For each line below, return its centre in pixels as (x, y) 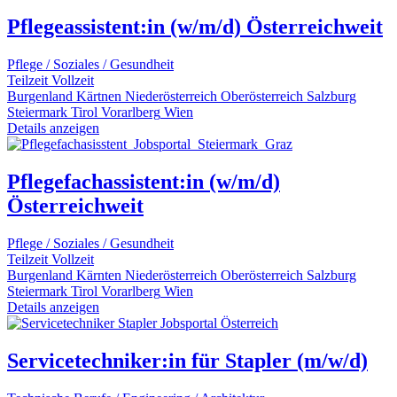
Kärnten (99, 275)
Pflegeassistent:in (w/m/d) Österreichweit (195, 27)
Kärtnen (99, 96)
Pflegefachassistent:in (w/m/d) (144, 181)
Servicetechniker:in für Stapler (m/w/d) (187, 360)
